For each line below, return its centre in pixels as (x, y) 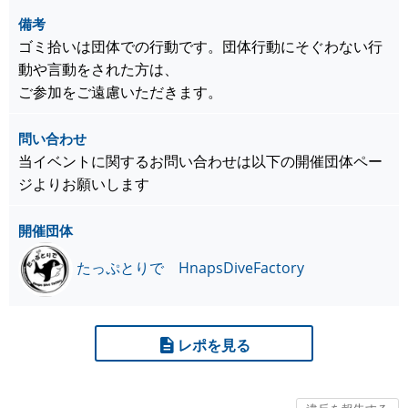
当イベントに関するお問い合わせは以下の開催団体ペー (200, 162)
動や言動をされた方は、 (98, 70)
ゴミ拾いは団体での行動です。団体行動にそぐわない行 (200, 47)
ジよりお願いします (84, 184)
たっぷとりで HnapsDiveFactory (190, 268)
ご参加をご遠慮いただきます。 (120, 92)
